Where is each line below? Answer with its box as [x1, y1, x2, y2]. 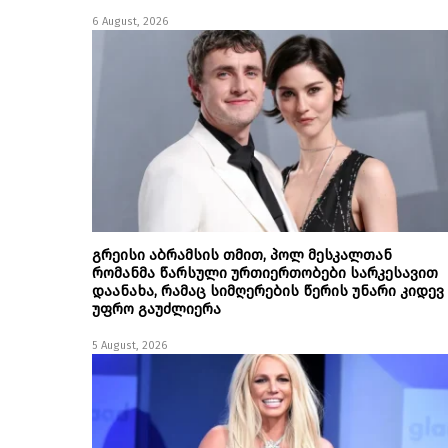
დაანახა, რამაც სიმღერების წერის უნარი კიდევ [92, 282, 444, 300]
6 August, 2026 [92, 15, 169, 28]
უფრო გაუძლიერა [92, 300, 221, 318]
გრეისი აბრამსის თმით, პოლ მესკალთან [92, 246, 392, 264]
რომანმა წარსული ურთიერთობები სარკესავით [92, 264, 438, 282]
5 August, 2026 [92, 339, 168, 352]
